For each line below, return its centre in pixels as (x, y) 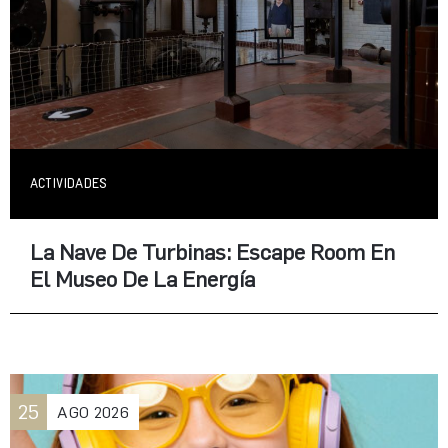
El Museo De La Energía (142, 279)
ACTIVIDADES (69, 184)
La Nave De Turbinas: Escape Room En (212, 252)
